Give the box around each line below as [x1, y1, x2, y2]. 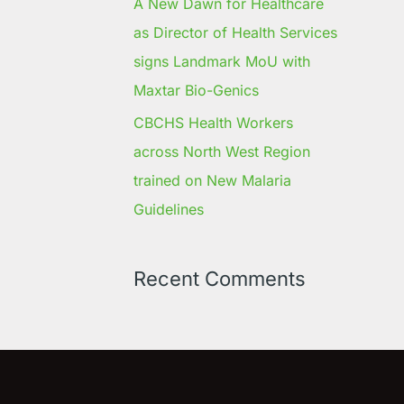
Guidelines [133, 200, 204, 219]
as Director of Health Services [133, 23, 337, 42]
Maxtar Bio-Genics [133, 81, 259, 100]
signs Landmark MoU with [133, 52, 310, 71]
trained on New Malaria [133, 171, 291, 190]
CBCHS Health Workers [133, 114, 293, 133]
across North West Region [133, 142, 310, 161]
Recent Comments [133, 267, 306, 291]
